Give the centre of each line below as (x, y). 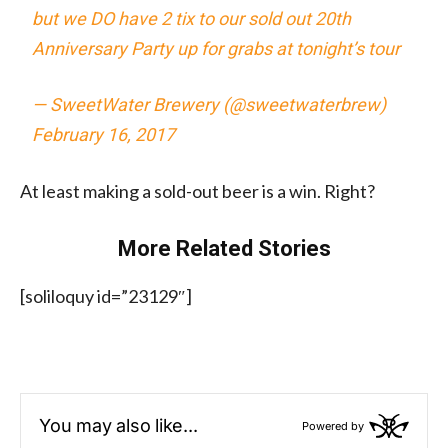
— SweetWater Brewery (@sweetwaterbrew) (209, 104)
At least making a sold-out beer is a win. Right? (197, 190)
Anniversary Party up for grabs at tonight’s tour (216, 48)
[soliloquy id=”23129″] (106, 295)
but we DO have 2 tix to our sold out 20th (192, 18)
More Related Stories (224, 248)
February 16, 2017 (104, 134)
